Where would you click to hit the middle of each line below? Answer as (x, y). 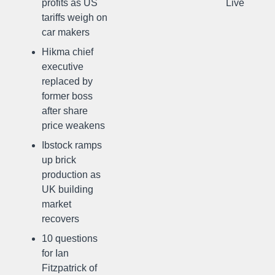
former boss (67, 96)
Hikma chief (68, 52)
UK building (68, 189)
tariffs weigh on (75, 17)
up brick (59, 160)
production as (71, 175)
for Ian (55, 253)
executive (63, 67)
